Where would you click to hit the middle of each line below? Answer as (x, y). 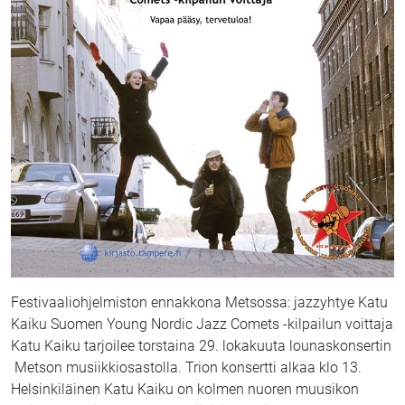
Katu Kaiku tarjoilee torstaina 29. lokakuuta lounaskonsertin (201, 346)
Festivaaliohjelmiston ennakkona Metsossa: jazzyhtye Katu (199, 303)
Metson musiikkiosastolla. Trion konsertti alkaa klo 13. (186, 368)
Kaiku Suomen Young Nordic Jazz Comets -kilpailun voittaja (202, 325)
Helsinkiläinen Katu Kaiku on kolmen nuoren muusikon (185, 390)
